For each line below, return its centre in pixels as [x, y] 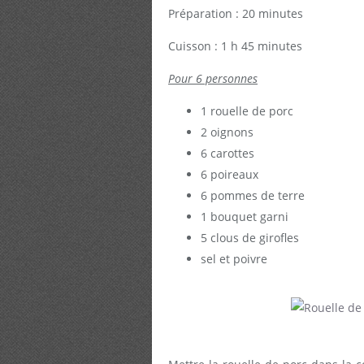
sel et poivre [234, 259]
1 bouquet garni [245, 217]
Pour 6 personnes [213, 78]
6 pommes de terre [253, 195]
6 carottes [227, 153]
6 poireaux [230, 174]
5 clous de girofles [250, 238]
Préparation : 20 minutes [236, 13]
